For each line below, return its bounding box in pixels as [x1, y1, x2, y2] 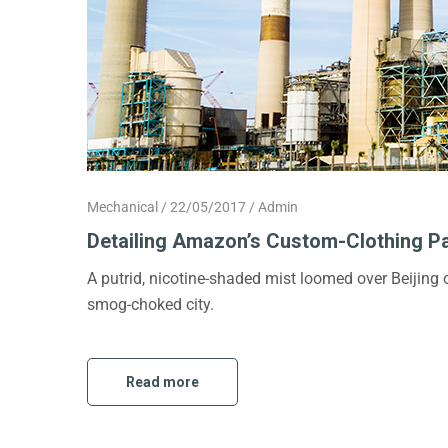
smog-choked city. [87, 295, 214, 314]
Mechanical [87, 199, 158, 215]
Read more [126, 374, 199, 390]
